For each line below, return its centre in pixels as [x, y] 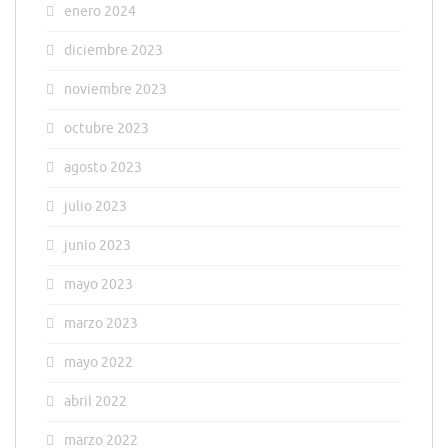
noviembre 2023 [115, 90]
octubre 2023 [106, 129]
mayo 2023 [98, 285]
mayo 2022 [98, 363]
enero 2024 [100, 12]
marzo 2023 [101, 324]
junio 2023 [97, 246]
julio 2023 [95, 207]
